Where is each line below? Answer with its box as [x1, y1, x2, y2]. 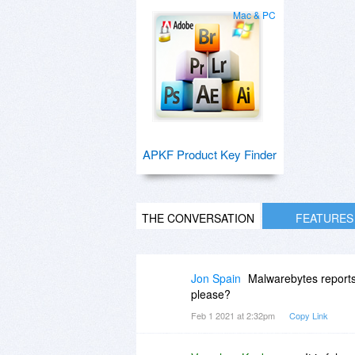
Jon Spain [191, 269, 241, 286]
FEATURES [295, 209, 353, 226]
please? [191, 285, 231, 302]
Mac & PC [233, 7, 276, 21]
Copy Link [289, 308, 328, 322]
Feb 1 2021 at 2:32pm [191, 308, 277, 322]
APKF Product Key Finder [142, 145, 277, 162]
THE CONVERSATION [142, 209, 254, 226]
